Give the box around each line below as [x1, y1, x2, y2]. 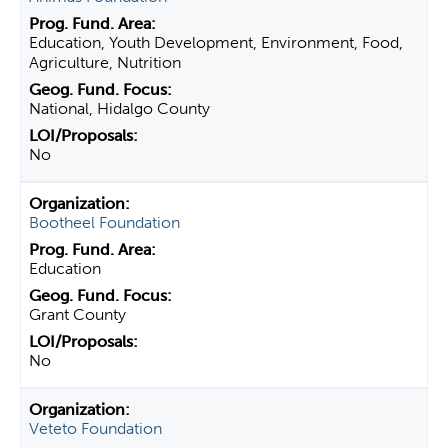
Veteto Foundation [29, 419, 162, 438]
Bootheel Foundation [29, 213, 180, 232]
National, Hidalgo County [29, 99, 210, 118]
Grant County [29, 305, 126, 324]
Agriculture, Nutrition [29, 53, 181, 72]
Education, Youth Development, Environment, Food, [29, 33, 403, 52]
